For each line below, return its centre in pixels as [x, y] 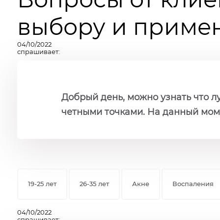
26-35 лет [94, 184]
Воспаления [193, 184]
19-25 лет [42, 184]
